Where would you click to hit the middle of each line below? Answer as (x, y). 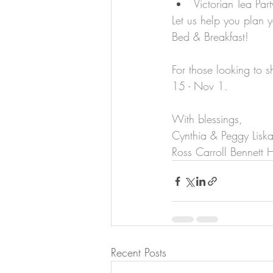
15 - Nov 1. (200, 86)
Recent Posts (139, 253)
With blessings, (207, 119)
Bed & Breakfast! (210, 37)
